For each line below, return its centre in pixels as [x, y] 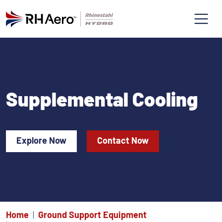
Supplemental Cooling [102, 99]
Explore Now [41, 140]
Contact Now [123, 140]
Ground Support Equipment [92, 215]
